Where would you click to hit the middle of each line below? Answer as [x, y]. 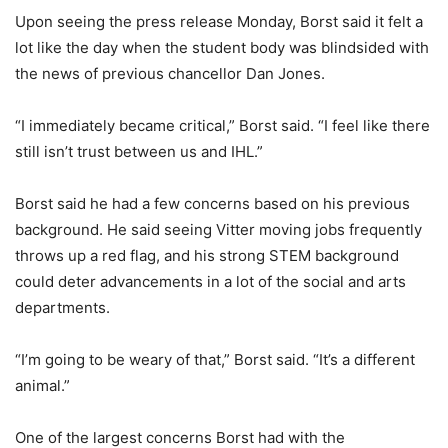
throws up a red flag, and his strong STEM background [207, 255]
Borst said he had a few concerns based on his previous [212, 203]
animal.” [42, 385]
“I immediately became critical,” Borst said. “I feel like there [222, 125]
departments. [62, 307]
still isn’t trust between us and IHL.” [139, 151]
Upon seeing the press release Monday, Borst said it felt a [219, 21]
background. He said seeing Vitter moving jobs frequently [218, 229]
